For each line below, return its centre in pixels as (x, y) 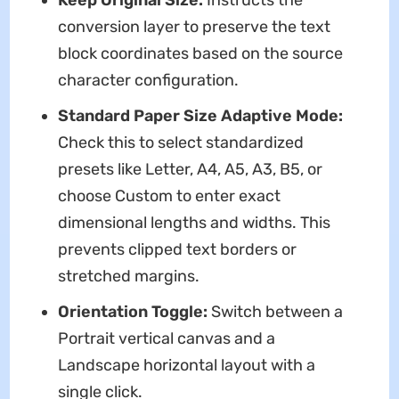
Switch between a (277, 311)
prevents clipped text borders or (177, 249)
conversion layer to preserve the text (194, 26)
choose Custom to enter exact (169, 195)
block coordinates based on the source (200, 53)
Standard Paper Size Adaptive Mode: (200, 115)
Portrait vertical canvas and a (166, 338)
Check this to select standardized (180, 142)
